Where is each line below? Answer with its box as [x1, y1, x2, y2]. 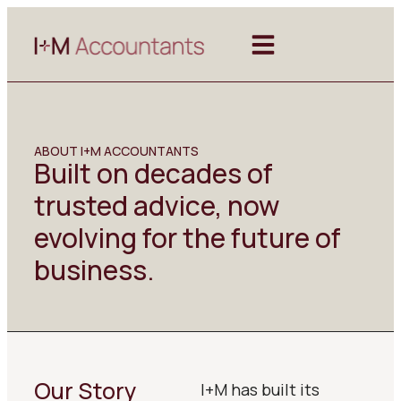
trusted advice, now [34, 187, 279, 224]
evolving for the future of [34, 219, 341, 256]
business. [34, 252, 154, 288]
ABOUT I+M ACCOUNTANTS [34, 142, 199, 159]
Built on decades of [34, 155, 273, 192]
